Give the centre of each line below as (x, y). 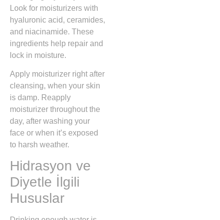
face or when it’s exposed (54, 133)
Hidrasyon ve (50, 166)
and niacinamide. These (52, 31)
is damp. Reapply (40, 97)
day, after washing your (50, 121)
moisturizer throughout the (55, 109)
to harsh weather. (40, 144)
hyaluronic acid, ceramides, (57, 20)
